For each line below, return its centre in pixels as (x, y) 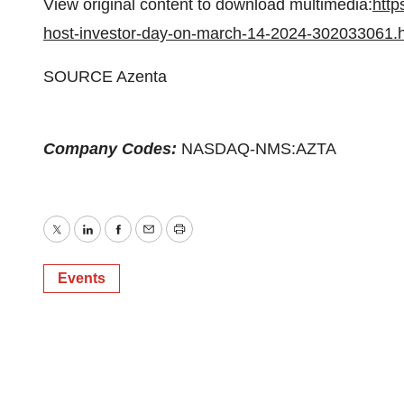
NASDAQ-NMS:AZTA (259, 149)
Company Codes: (112, 149)
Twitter (79, 242)
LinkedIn (117, 242)
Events (82, 278)
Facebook (152, 242)
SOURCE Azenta (105, 77)
